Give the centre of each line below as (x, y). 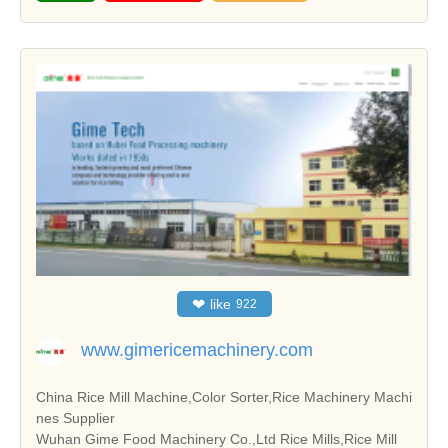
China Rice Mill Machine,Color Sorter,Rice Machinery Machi (205, 396)
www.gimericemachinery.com (197, 349)
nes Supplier (75, 417)
